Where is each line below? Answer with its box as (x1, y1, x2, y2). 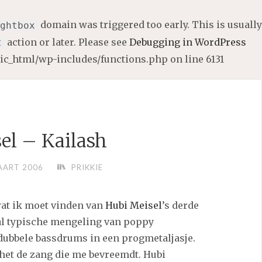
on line (168, 53, 206, 65)
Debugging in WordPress (129, 36, 246, 48)
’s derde (161, 199, 199, 212)
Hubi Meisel (105, 199, 162, 212)
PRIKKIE (71, 163, 103, 173)
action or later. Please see (5, 36, 129, 48)
